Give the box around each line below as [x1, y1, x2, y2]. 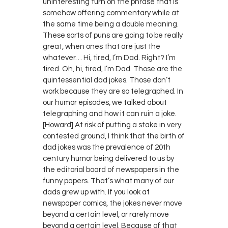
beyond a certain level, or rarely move [43, 210, 169, 218]
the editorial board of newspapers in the [43, 165, 179, 174]
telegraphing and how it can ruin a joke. [43, 109, 177, 118]
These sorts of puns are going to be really [43, 31, 183, 39]
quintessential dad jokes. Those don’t [43, 76, 170, 84]
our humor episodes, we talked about [43, 98, 167, 106]
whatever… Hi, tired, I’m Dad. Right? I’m [43, 53, 176, 62]
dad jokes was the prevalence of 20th [43, 143, 170, 151]
